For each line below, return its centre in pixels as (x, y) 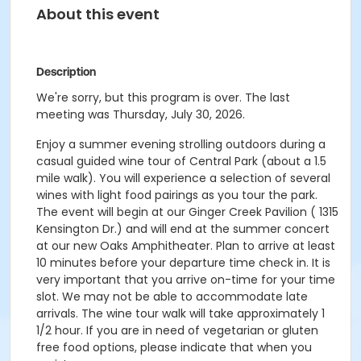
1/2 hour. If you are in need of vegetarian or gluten (177, 330)
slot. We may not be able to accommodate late (172, 297)
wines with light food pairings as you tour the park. (177, 195)
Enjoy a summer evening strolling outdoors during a (181, 144)
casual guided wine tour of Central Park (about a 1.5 (181, 161)
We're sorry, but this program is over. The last (163, 98)
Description (66, 72)
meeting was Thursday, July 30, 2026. (141, 114)
